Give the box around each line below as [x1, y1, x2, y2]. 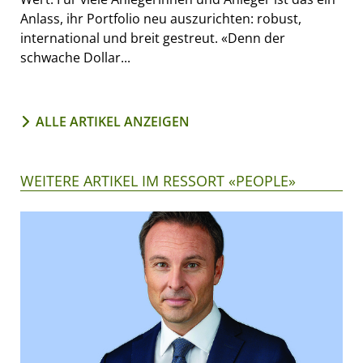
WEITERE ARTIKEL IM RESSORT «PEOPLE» [20, 171, 296, 191]
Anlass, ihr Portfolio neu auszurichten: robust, [20, 10, 301, 28]
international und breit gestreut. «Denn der [20, 29, 285, 48]
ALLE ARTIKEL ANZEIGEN [36, 113, 190, 131]
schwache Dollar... [20, 49, 130, 67]
